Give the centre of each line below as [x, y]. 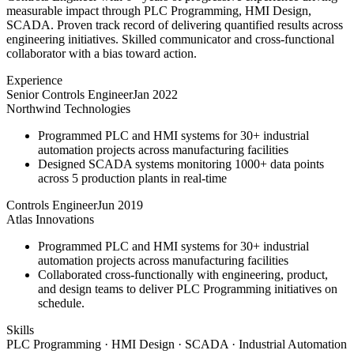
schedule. [61, 303]
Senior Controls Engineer [70, 94]
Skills [20, 330]
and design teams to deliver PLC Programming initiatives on [188, 288]
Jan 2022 [155, 94]
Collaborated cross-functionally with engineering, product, [183, 274]
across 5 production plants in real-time [132, 178]
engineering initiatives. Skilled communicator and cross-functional [170, 39]
